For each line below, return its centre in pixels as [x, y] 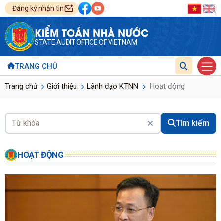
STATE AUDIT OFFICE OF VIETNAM [86, 42]
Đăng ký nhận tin [38, 8]
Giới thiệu [62, 86]
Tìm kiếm [192, 123]
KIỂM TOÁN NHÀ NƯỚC [92, 32]
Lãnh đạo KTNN [112, 86]
